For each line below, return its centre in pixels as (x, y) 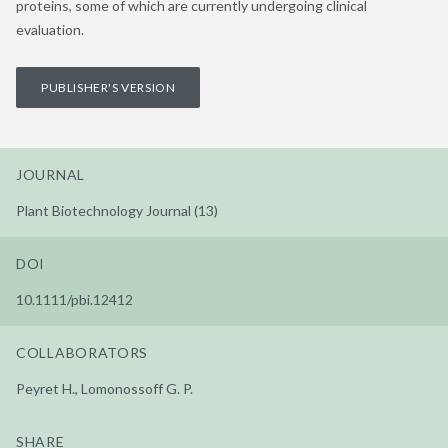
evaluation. (50, 29)
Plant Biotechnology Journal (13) (117, 210)
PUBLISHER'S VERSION (108, 87)
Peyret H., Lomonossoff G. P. (104, 388)
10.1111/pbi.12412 (74, 299)
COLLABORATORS (82, 352)
